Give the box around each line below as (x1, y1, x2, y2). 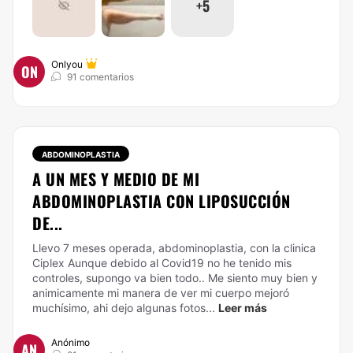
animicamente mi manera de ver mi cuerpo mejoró (32, 286, 289, 299)
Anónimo (51, 336, 90, 348)
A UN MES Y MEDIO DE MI (32, 167, 199, 191)
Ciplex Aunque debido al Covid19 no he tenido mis (32, 256, 292, 269)
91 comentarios (67, 71, 134, 83)
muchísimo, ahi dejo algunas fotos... (32, 301, 215, 314)
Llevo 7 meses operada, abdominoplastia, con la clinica (32, 241, 316, 255)
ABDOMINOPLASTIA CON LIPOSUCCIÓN (32, 189, 291, 213)
